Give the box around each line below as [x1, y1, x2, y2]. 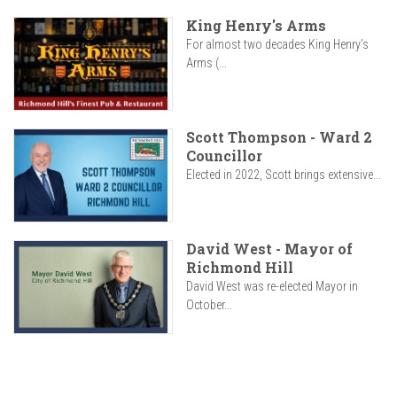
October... [186, 298, 232, 313]
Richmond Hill [186, 258, 293, 277]
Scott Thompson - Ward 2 [186, 128, 372, 147]
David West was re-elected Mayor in [186, 279, 358, 294]
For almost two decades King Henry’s [186, 37, 369, 52]
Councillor [186, 146, 262, 166]
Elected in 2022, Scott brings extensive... [186, 167, 381, 183]
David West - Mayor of [186, 239, 353, 259]
